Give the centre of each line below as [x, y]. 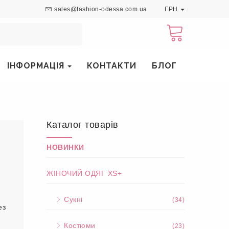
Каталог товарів [83, 125]
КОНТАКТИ [112, 66]
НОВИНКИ [65, 147]
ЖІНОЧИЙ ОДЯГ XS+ [84, 173]
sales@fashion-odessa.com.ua [101, 9]
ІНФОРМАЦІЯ [37, 66]
